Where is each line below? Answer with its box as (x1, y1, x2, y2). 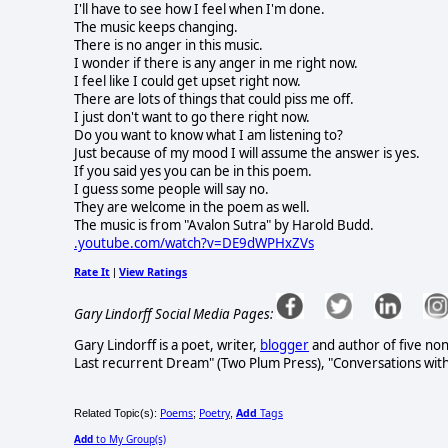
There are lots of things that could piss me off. (74, 89, 354, 108)
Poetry (199, 405, 230, 420)
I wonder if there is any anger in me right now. (74, 53, 358, 72)
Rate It (74, 265, 110, 280)
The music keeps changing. (74, 17, 238, 36)
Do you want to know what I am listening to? (74, 125, 343, 144)
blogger (260, 335, 309, 354)
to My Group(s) (93, 431, 166, 446)
